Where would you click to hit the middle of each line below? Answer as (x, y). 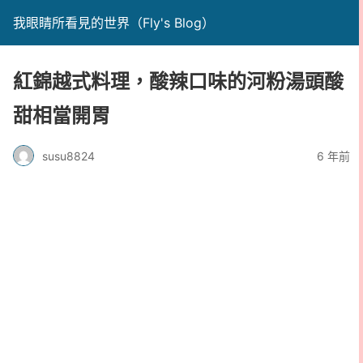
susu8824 (68, 156)
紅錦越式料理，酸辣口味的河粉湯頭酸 (178, 81)
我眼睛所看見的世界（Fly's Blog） (114, 23)
